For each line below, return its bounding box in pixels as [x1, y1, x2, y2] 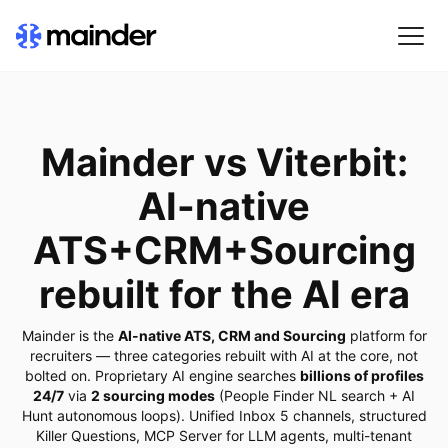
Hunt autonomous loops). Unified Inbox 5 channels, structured [21, 407, 427, 424]
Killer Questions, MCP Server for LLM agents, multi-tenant [36, 427, 412, 444]
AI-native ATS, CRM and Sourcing [117, 327, 346, 344]
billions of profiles [299, 367, 424, 384]
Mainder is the [21, 327, 118, 344]
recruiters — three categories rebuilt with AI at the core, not [30, 347, 418, 364]
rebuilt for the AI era [38, 271, 410, 317]
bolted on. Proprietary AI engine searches [24, 367, 300, 384]
